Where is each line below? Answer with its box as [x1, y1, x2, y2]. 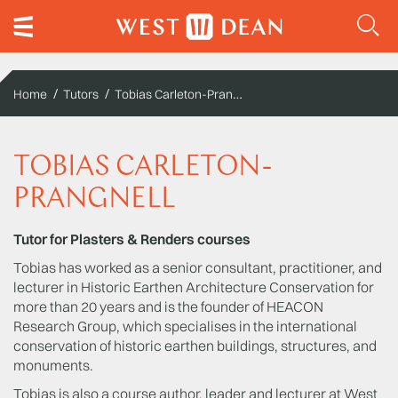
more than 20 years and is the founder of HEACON [13, 298, 323, 315]
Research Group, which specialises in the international [13, 317, 357, 335]
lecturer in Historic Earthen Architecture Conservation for [13, 278, 374, 296]
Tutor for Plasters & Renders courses [13, 230, 251, 248]
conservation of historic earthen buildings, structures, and [13, 337, 377, 354]
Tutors [63, 86, 99, 102]
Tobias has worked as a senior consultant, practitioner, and [13, 259, 382, 276]
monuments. [13, 356, 93, 374]
